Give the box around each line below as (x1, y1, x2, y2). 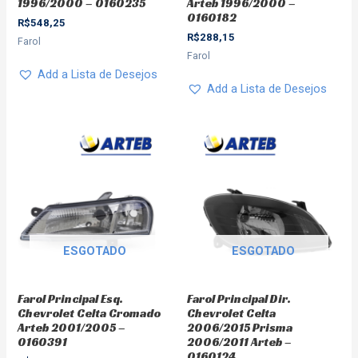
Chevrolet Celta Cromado (18, 306, 161, 321)
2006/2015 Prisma (187, 320, 292, 336)
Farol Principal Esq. (18, 292, 124, 307)
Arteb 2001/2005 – (18, 320, 126, 336)
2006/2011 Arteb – (187, 335, 292, 350)
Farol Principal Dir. (187, 292, 291, 307)
